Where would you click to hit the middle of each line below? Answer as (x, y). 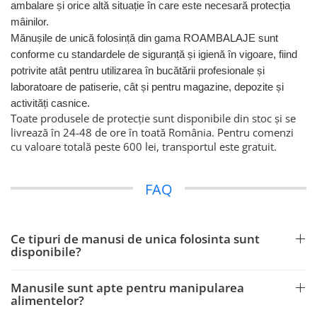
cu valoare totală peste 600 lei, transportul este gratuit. (144, 146)
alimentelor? (47, 300)
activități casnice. (50, 103)
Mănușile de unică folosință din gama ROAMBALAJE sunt (144, 38)
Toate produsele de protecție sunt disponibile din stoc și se (153, 118)
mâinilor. (30, 22)
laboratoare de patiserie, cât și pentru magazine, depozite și (147, 87)
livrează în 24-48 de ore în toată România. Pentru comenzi (152, 132)
